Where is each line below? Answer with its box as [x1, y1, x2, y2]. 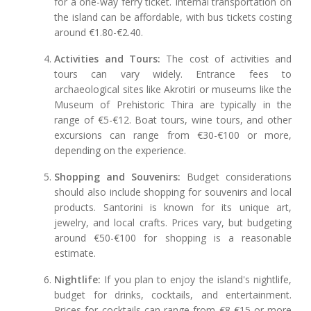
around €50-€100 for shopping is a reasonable [54, 231, 292, 245]
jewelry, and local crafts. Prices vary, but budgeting [54, 216, 292, 230]
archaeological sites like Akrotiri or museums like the [54, 83, 292, 96]
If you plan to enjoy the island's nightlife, [101, 273, 292, 287]
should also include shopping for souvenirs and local [54, 185, 292, 199]
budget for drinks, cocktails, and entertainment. [54, 288, 292, 302]
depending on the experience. [54, 144, 187, 158]
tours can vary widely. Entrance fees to [54, 67, 292, 81]
